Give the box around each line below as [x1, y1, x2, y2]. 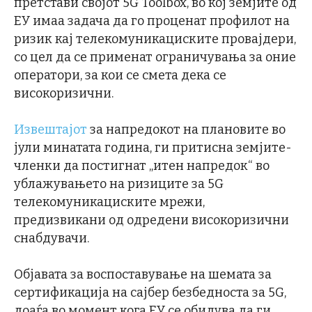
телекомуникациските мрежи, [14, 194, 205, 210]
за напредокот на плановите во [87, 121, 286, 137]
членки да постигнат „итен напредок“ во [14, 157, 270, 173]
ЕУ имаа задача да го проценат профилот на [14, 13, 290, 29]
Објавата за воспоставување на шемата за [14, 266, 272, 282]
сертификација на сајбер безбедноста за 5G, [14, 284, 286, 300]
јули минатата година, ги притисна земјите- [14, 139, 292, 155]
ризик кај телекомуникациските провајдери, [14, 31, 296, 47]
